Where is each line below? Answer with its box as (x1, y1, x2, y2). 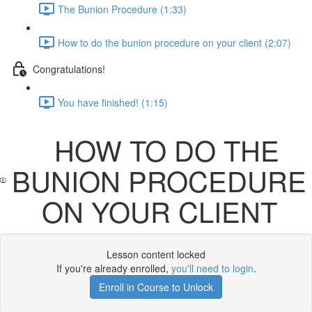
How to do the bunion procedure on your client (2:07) (58, 35, 291, 49)
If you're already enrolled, (56, 261, 171, 275)
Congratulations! (33, 61, 105, 76)
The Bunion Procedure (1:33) (58, 1, 187, 16)
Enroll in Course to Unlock (99, 280, 213, 294)
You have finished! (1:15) (58, 95, 168, 109)
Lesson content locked (107, 247, 205, 261)
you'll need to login (171, 261, 253, 275)
